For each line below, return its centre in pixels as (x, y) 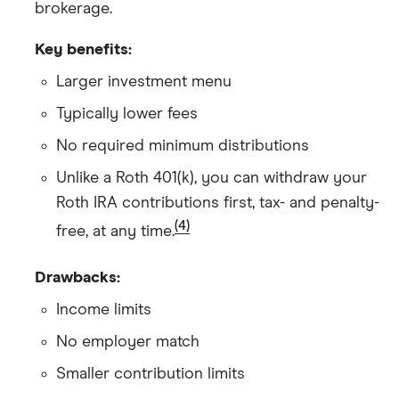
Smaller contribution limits (151, 374)
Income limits (104, 309)
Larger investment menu (144, 81)
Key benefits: (83, 49)
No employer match (128, 342)
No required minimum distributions (183, 146)
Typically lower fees (127, 114)
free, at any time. (115, 231)
